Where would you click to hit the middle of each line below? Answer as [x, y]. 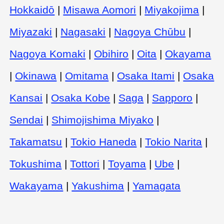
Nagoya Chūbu [150, 31]
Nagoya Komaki [48, 53]
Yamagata [157, 185]
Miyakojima [172, 9]
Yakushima [98, 185]
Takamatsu [36, 141]
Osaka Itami [146, 75]
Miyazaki [31, 31]
